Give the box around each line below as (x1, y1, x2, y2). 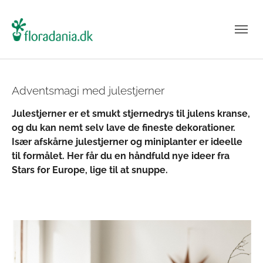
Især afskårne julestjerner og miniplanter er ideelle (12, 136, 242, 147)
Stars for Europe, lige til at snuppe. (12, 164, 168, 176)
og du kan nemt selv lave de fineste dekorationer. (12, 122, 235, 133)
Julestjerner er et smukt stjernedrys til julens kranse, (12, 108, 250, 119)
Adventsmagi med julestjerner (12, 84, 164, 97)
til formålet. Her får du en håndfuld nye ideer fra (12, 150, 230, 161)
